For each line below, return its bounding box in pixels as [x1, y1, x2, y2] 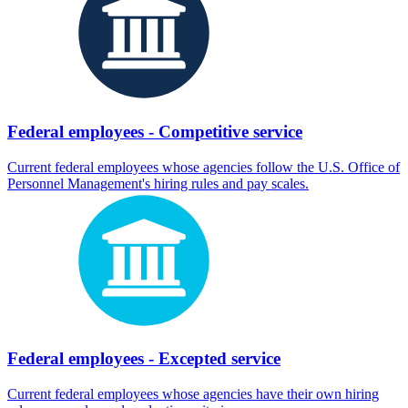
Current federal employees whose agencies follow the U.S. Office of [7, 158, 400, 175]
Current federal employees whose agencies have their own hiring [7, 386, 379, 403]
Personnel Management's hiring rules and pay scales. [7, 175, 309, 191]
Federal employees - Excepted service [7, 349, 280, 369]
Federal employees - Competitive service [7, 122, 302, 142]
